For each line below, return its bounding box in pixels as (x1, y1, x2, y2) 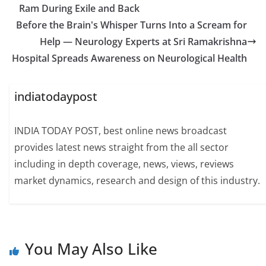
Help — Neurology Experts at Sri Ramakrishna (40, 35, 247, 48)
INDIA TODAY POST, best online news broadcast (14, 124, 227, 138)
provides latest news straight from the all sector (14, 141, 229, 154)
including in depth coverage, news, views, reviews (14, 157, 235, 171)
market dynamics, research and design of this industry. (14, 174, 261, 188)
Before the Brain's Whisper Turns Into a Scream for (16, 18, 247, 31)
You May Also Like (25, 237, 157, 259)
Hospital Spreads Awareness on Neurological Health (12, 52, 247, 65)
